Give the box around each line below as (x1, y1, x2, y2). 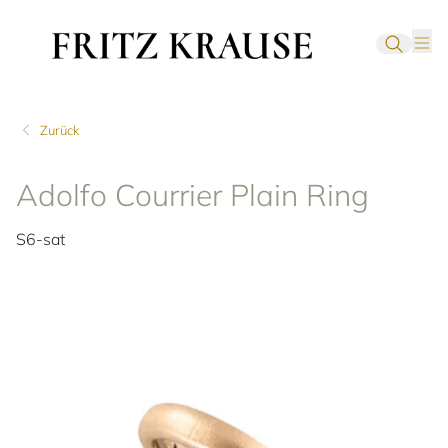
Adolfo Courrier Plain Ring (16, 176, 369, 215)
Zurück (40, 121, 79, 138)
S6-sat (16, 229, 65, 250)
